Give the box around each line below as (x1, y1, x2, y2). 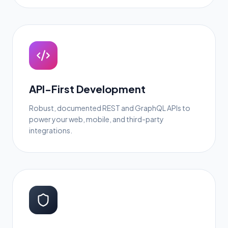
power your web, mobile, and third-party (29, 115, 164, 124)
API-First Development (29, 82, 146, 95)
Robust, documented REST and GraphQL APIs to (29, 103, 190, 112)
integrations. (29, 126, 72, 135)
